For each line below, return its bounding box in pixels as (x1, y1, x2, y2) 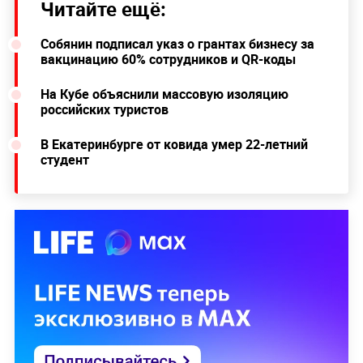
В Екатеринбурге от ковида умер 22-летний (40, 135, 308, 154)
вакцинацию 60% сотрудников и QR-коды (40, 50, 296, 69)
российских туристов (40, 100, 169, 119)
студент (40, 151, 89, 169)
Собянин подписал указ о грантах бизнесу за (40, 35, 314, 53)
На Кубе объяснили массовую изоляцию (40, 85, 288, 104)
